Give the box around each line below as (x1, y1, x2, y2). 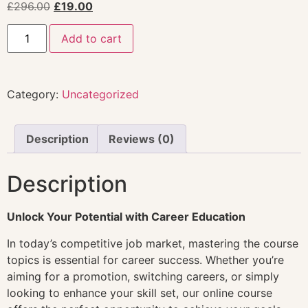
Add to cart (61, 32, 122, 46)
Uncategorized (62, 87, 139, 102)
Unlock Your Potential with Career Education (7, 210, 245, 224)
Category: (7, 87, 62, 102)
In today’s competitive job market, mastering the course (7, 236, 298, 250)
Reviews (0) (109, 132, 175, 146)
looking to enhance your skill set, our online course (7, 285, 272, 300)
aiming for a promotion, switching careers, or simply (7, 269, 279, 283)
